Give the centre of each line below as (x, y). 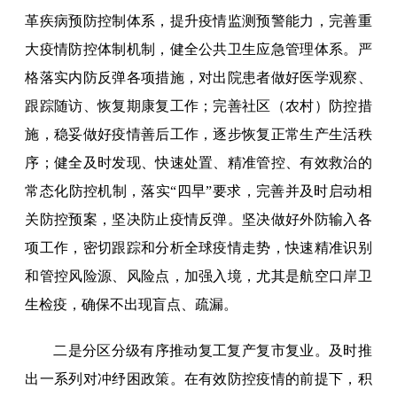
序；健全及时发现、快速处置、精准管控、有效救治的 (198, 163)
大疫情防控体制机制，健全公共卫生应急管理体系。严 (198, 50)
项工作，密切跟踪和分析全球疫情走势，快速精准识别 (198, 248)
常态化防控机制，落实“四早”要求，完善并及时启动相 (198, 191)
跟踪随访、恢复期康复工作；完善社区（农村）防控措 (198, 106)
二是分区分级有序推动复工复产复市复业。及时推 (213, 351)
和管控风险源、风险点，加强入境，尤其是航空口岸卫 (198, 276)
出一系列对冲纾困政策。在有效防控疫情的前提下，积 (198, 379)
